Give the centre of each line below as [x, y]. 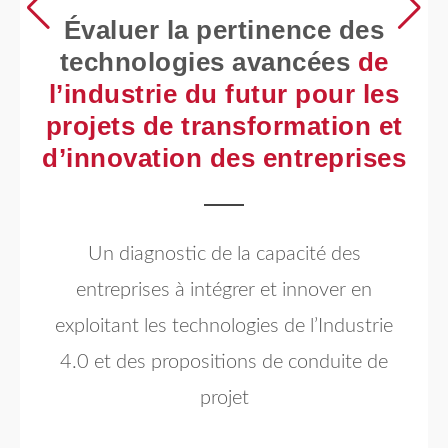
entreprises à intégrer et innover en [224, 290]
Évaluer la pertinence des [224, 30]
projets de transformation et [224, 126]
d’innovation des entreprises [224, 158]
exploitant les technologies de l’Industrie [224, 326]
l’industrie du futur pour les [224, 94]
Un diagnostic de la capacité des [224, 254]
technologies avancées [208, 62]
